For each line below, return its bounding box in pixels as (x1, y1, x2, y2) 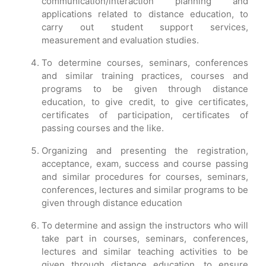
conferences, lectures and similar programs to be (42, 184, 248, 195)
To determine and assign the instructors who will (42, 220, 248, 231)
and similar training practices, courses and (42, 70, 248, 81)
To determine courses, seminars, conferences (42, 57, 248, 68)
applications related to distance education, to (42, 8, 248, 20)
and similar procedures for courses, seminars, (42, 171, 248, 182)
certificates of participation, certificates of (42, 109, 248, 121)
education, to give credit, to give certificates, (42, 96, 248, 107)
